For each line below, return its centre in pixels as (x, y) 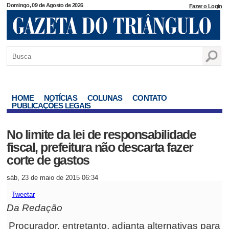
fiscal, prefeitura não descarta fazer (100, 147)
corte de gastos (48, 160)
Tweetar (24, 194)
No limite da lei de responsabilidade (101, 134)
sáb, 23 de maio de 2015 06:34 (53, 178)
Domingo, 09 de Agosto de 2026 (45, 5)
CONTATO (150, 98)
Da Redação (35, 208)
